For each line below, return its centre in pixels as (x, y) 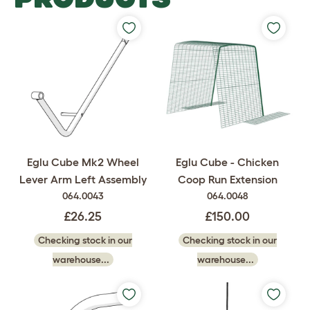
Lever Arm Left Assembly (83, 179)
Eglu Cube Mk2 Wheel (83, 162)
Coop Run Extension (227, 179)
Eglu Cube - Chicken (227, 162)
